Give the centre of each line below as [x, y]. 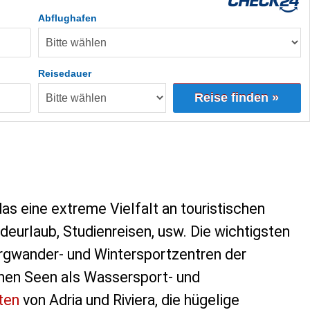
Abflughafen [67, 18]
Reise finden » [237, 98]
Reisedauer [64, 74]
